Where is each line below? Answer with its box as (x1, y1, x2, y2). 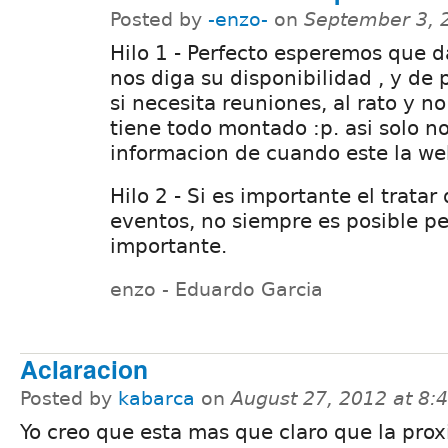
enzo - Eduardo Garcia (110, 278, 323, 300)
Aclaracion (20, 351, 148, 388)
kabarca (118, 388, 195, 410)
